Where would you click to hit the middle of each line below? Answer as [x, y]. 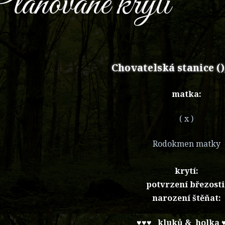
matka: [186, 94]
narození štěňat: [186, 198]
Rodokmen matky [186, 143]
